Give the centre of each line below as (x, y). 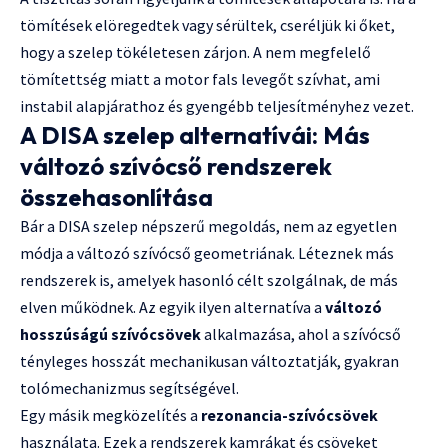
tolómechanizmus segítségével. (129, 388)
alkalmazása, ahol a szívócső (301, 334)
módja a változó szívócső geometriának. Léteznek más (207, 253)
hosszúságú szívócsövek (110, 334)
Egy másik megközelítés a (110, 415)
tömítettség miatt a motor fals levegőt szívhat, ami (200, 79)
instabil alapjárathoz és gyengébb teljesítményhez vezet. (217, 106)
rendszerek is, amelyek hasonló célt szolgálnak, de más (209, 280)
